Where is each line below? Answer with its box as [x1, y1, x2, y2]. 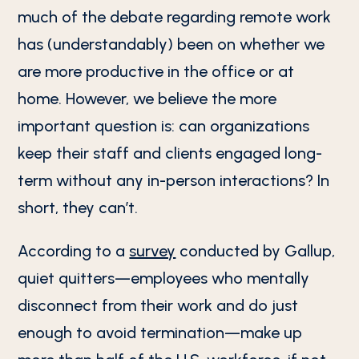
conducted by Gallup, [175, 241, 336, 260]
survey [129, 241, 176, 260]
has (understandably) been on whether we [18, 34, 325, 54]
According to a [18, 241, 130, 260]
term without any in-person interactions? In [18, 171, 330, 190]
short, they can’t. [18, 198, 139, 217]
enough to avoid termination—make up [18, 323, 303, 342]
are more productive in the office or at [18, 62, 295, 81]
